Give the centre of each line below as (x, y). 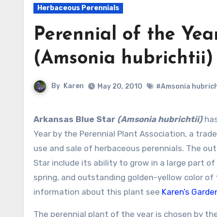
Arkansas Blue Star (75, 119)
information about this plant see (98, 192)
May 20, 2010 (120, 86)
